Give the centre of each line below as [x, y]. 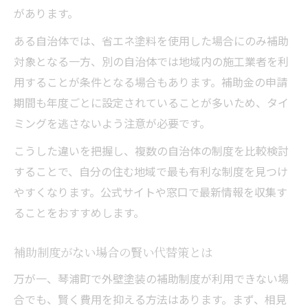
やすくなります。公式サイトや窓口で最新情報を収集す [151, 191]
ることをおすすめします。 [79, 212]
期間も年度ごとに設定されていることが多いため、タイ [151, 102]
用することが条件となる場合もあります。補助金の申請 [151, 81]
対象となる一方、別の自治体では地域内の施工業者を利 [151, 61]
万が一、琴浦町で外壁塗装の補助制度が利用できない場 [151, 278]
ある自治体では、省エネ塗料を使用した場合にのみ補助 [151, 40]
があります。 [46, 13]
